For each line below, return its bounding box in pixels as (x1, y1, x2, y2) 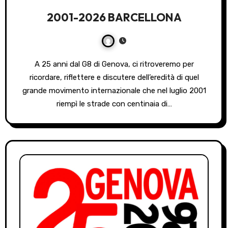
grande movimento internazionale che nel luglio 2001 (22, 85, 206, 95)
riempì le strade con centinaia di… (56, 99, 172, 108)
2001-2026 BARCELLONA (46, 10, 182, 24)
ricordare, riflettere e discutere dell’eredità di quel (29, 72, 199, 82)
